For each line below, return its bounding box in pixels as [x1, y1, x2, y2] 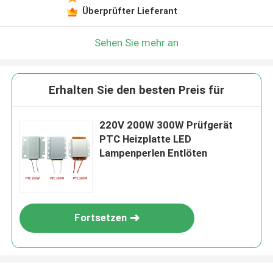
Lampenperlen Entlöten [99, 147, 208, 160]
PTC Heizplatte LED [99, 133, 192, 146]
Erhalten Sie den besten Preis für [49, 83, 224, 97]
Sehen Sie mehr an [94, 36, 179, 49]
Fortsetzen [74, 211, 127, 224]
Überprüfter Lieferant [82, 5, 177, 16]
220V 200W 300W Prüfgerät [99, 119, 233, 132]
